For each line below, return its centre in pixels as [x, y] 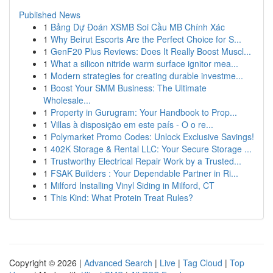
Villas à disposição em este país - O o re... [132, 124]
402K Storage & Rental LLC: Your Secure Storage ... [151, 149]
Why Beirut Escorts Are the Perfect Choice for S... [146, 39]
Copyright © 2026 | [47, 263]
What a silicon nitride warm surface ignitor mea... [144, 63]
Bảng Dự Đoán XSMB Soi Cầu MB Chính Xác [138, 27]
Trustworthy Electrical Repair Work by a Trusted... [146, 161]
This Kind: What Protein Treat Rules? [122, 197]
